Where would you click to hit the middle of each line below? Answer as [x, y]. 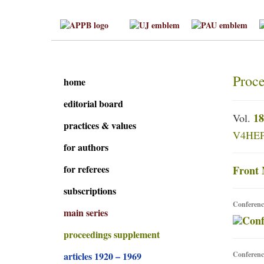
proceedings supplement [112, 234]
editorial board [93, 103]
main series [86, 212]
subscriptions [90, 190]
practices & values [100, 125]
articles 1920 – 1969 [103, 256]
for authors [86, 147]
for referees [86, 169]
